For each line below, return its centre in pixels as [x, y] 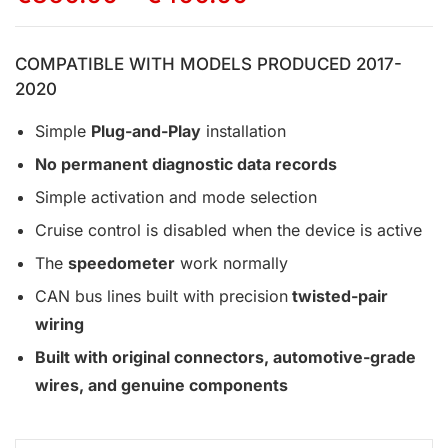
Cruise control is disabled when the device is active [228, 229]
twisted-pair [338, 295]
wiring [59, 323]
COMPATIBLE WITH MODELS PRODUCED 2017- [208, 63]
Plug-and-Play [146, 130]
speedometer [121, 262]
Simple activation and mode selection [176, 196]
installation [243, 130]
